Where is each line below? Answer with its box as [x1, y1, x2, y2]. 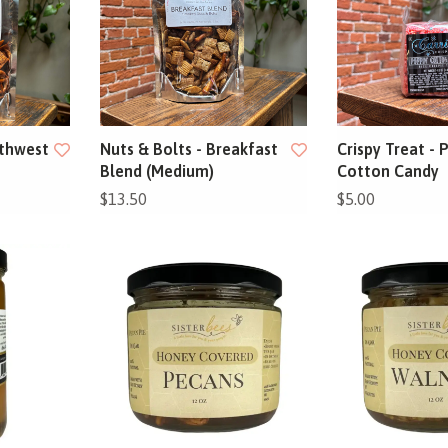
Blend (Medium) [100, 161, 215, 180]
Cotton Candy [336, 161, 439, 180]
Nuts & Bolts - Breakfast [100, 139, 279, 158]
